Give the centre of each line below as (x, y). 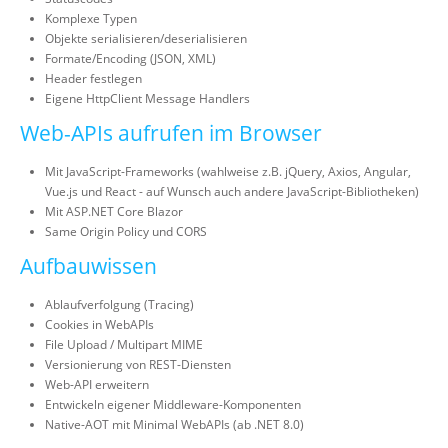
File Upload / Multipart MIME (124, 344)
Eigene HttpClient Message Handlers (147, 98)
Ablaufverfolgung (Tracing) (119, 304)
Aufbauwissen (88, 266)
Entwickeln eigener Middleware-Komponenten (173, 404)
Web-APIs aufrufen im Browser (171, 133)
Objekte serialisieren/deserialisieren (146, 38)
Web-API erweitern (97, 384)
